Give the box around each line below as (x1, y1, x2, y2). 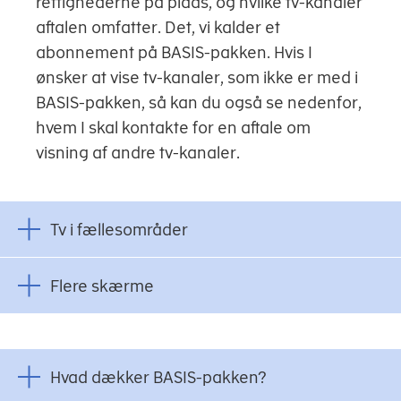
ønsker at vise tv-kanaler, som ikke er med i (36, 68, 358, 88)
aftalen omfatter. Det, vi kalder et (36, 18, 280, 38)
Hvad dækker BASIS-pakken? (50, 367, 267, 387)
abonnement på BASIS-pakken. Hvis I (36, 43, 312, 63)
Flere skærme (50, 276, 154, 295)
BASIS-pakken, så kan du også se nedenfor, (36, 93, 362, 113)
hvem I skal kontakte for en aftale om (36, 118, 311, 138)
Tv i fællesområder (50, 219, 188, 239)
